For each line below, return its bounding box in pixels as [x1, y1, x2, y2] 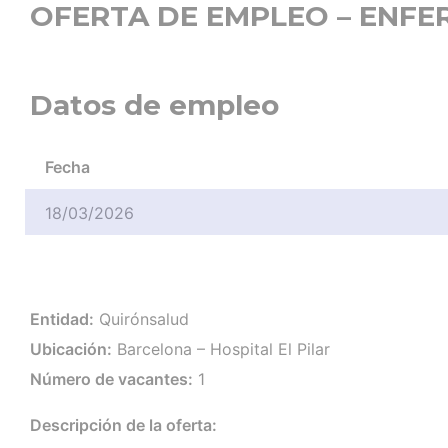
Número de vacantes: [30, 369, 193, 390]
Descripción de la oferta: [30, 415, 217, 436]
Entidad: [30, 309, 94, 330]
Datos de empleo [30, 88, 279, 123]
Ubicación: [30, 339, 112, 360]
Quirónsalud [94, 309, 189, 330]
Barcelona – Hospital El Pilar [112, 339, 330, 360]
